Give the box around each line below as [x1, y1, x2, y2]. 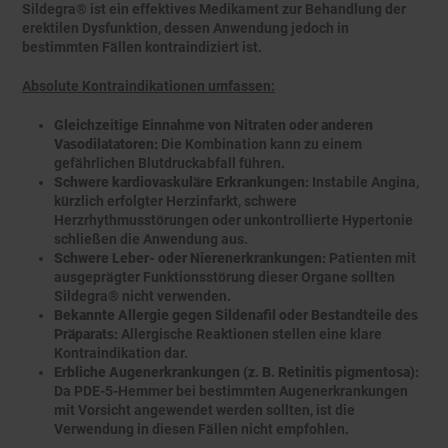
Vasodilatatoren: [54, 136, 161, 153]
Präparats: [54, 326, 121, 343]
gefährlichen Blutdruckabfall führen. [54, 155, 285, 172]
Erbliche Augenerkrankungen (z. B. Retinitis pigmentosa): [54, 364, 419, 381]
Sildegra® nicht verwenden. [54, 288, 231, 305]
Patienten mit [329, 250, 416, 267]
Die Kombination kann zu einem [161, 136, 362, 153]
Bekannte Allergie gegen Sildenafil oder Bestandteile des [54, 307, 418, 324]
